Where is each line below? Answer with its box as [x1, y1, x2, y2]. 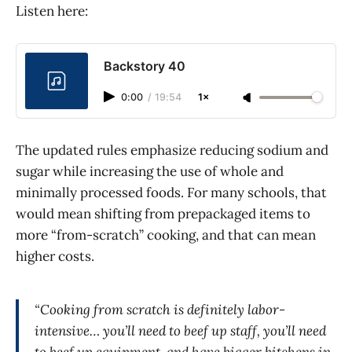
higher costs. [16, 247, 94, 266]
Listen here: [16, 2, 88, 20]
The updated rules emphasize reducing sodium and [16, 141, 328, 159]
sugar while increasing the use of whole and [16, 163, 284, 181]
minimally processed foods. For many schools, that [16, 184, 327, 202]
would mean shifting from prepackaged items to [16, 205, 310, 223]
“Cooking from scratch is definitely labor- [35, 301, 285, 319]
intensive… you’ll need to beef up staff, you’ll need [35, 322, 326, 340]
